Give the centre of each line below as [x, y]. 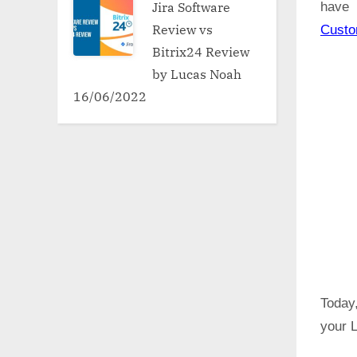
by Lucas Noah [197, 73]
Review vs [183, 29]
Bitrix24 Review [201, 51]
